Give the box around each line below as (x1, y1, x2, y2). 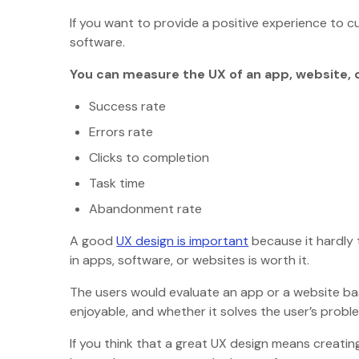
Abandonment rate (89, 200, 209, 218)
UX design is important (116, 232, 249, 250)
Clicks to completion (89, 149, 216, 167)
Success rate (89, 98, 173, 115)
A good (70, 232, 117, 250)
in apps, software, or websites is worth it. (70, 252, 320, 269)
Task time (89, 175, 152, 192)
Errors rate (89, 123, 154, 141)
